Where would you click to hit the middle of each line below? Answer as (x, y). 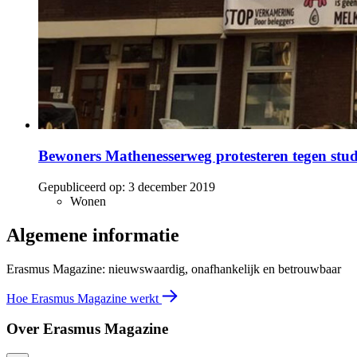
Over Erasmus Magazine (87, 329)
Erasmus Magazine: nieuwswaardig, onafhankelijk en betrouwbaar (174, 269)
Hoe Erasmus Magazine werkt (84, 298)
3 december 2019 (172, 186)
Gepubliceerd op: (82, 186)
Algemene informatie (93, 235)
